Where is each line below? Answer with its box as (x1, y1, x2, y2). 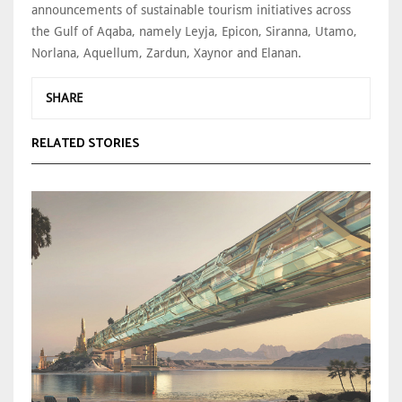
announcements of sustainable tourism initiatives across (31, 2, 351, 17)
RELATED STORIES (31, 133, 139, 154)
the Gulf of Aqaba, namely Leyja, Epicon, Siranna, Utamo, (31, 23, 357, 39)
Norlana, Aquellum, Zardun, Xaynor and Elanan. (31, 45, 309, 60)
